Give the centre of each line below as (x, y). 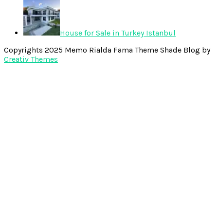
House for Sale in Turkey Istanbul (118, 33)
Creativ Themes (31, 59)
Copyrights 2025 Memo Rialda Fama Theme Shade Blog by (107, 50)
